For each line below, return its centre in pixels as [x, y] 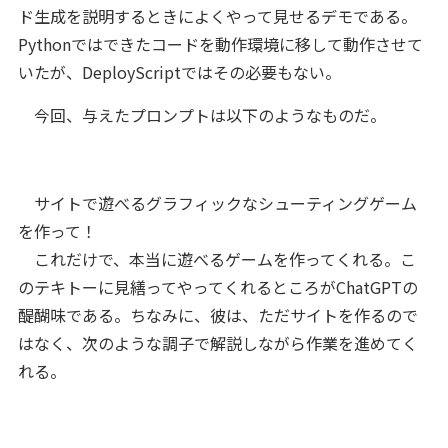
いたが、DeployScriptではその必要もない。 [179, 71]
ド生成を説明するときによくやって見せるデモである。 [217, 15]
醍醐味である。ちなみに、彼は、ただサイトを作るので [217, 314]
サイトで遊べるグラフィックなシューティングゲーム [217, 202]
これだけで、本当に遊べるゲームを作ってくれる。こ [216, 258]
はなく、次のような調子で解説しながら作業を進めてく [217, 342]
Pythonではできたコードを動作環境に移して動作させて [220, 43]
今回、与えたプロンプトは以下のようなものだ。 [201, 114]
